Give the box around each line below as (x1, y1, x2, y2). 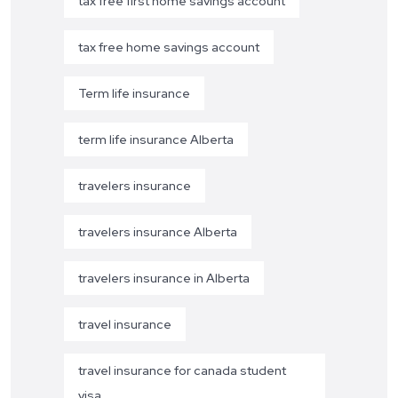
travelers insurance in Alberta (78, 269, 250, 286)
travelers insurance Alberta (78, 223, 237, 240)
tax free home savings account (78, 38, 259, 55)
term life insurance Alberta (78, 131, 234, 147)
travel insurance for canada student (78, 362, 286, 378)
